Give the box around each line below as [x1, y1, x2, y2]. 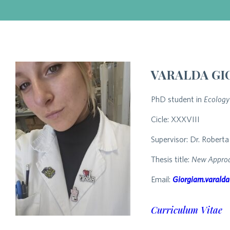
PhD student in [151, 94, 204, 104]
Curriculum [151, 204, 198, 216]
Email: [151, 175, 172, 184]
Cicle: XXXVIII [151, 114, 200, 124]
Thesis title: [151, 155, 191, 164]
